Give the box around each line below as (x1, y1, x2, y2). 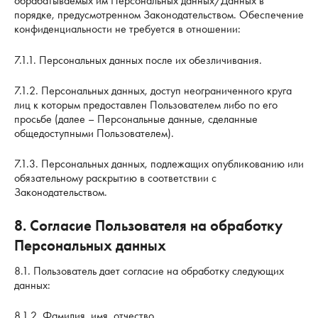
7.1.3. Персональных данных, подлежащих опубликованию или (14, 155, 304, 171)
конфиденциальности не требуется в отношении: (14, 21, 241, 37)
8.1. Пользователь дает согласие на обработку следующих (14, 263, 284, 278)
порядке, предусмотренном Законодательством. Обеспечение (14, 7, 304, 23)
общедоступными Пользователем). (14, 125, 174, 141)
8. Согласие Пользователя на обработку (14, 215, 283, 235)
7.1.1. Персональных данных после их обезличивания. (14, 52, 262, 67)
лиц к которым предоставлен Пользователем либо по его (14, 97, 278, 112)
